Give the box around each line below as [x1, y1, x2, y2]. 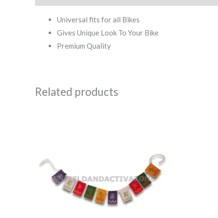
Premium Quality [57, 41, 111, 51]
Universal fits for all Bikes [57, 15, 140, 24]
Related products [35, 85, 118, 99]
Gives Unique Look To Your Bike [57, 28, 159, 37]
